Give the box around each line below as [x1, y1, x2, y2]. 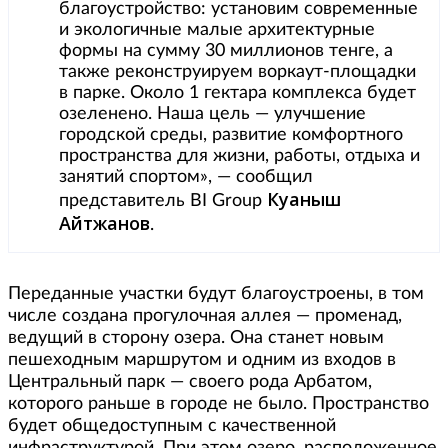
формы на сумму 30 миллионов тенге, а [59, 41, 393, 60]
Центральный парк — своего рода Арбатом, [8, 372, 372, 391]
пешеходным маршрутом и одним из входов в [8, 350, 396, 369]
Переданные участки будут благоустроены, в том [8, 284, 424, 303]
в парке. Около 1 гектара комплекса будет [59, 83, 416, 102]
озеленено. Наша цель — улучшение [59, 104, 366, 123]
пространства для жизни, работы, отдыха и [59, 146, 420, 165]
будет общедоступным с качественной [8, 416, 336, 435]
